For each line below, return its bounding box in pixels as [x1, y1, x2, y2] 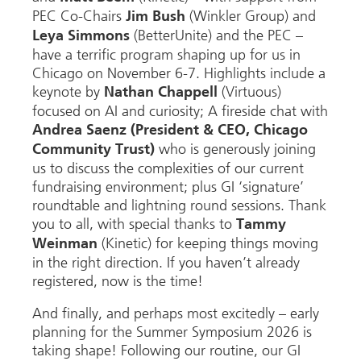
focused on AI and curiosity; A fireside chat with [32, 102, 328, 121]
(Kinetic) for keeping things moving [98, 234, 318, 253]
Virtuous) [226, 83, 281, 102]
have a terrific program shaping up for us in [32, 46, 301, 64]
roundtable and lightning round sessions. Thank [32, 197, 326, 215]
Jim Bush [126, 10, 185, 25]
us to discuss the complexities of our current [32, 160, 304, 178]
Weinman [32, 237, 98, 252]
